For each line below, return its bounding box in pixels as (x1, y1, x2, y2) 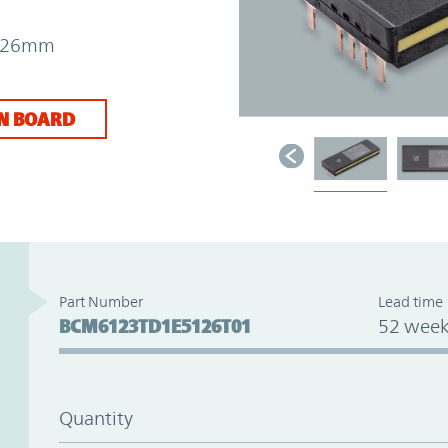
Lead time (377, 292, 443, 310)
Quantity (58, 406, 133, 429)
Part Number (58, 292, 143, 310)
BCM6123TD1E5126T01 (58, 314, 251, 337)
